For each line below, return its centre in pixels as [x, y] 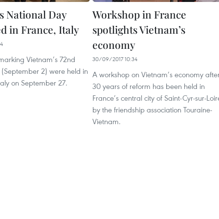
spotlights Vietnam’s [139, 30]
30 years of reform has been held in [149, 86]
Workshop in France [139, 14]
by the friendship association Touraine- [152, 110]
